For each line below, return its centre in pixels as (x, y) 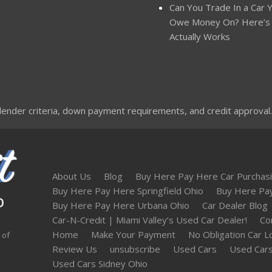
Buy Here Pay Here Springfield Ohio (127, 190)
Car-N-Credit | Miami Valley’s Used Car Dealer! (149, 219)
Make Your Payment (133, 234)
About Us (71, 176)
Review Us (74, 249)
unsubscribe (135, 249)
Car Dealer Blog (235, 205)
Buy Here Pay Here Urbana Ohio (121, 205)
